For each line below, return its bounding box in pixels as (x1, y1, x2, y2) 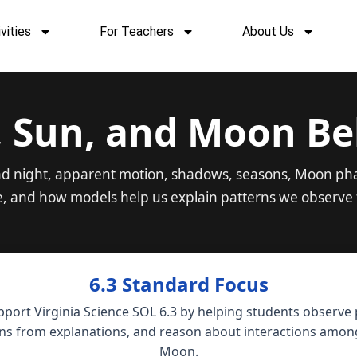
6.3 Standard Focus (88, 271, 269, 298)
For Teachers (100, 24, 175, 39)
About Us (242, 24, 295, 39)
